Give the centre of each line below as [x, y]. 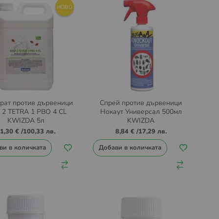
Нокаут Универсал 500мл [141, 112]
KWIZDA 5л [26, 121]
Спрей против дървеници [141, 103]
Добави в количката [130, 148]
